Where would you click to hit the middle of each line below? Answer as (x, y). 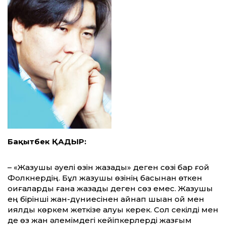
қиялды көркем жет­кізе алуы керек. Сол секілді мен (113, 210)
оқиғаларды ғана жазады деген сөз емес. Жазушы (110, 189)
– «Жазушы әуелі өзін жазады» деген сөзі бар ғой (108, 167)
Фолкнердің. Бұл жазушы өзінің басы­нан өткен (105, 178)
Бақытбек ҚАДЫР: (47, 142)
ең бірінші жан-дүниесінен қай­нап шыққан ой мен (106, 199)
